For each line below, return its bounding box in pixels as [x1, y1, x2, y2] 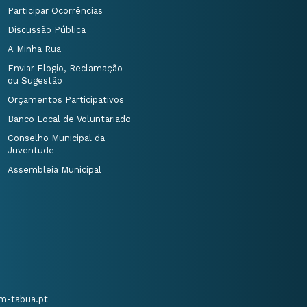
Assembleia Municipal [7, 164, 101, 175]
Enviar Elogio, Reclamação [7, 63, 123, 73]
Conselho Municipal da [7, 133, 105, 143]
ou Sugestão [7, 75, 62, 86]
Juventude [7, 145, 54, 156]
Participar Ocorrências [7, 5, 103, 16]
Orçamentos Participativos [7, 95, 124, 105]
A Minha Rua [7, 44, 61, 54]
